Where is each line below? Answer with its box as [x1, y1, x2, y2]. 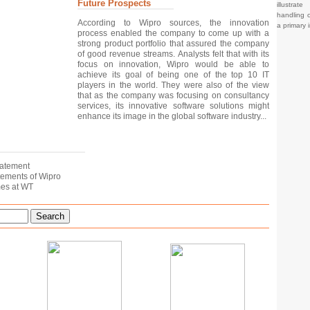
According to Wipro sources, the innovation [77, 17, 269, 28]
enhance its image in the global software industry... [77, 111, 266, 121]
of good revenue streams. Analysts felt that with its [77, 48, 269, 59]
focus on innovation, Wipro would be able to [77, 59, 269, 69]
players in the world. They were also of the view [77, 80, 269, 90]
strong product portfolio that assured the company [77, 38, 269, 48]
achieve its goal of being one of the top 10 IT [77, 69, 269, 80]
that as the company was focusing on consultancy [77, 90, 269, 100]
